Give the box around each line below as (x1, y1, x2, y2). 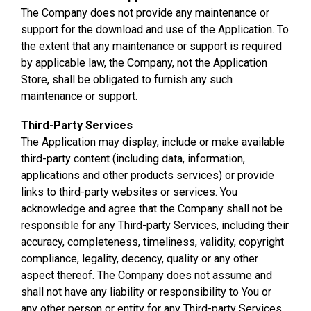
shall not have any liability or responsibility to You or (21, 285, 271, 299)
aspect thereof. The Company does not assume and (21, 269, 272, 282)
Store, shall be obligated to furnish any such (21, 73, 233, 86)
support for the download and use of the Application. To (21, 23, 289, 36)
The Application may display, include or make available (21, 135, 285, 149)
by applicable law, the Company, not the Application (21, 56, 267, 69)
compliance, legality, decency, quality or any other (21, 252, 258, 265)
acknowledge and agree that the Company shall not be (21, 202, 283, 215)
